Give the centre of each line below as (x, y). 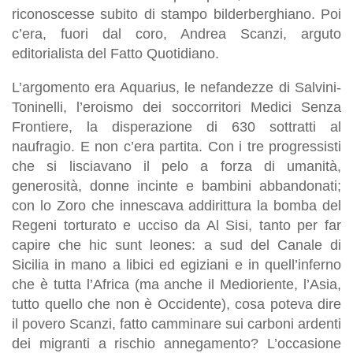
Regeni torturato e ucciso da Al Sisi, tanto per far (176, 225)
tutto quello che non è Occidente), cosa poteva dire (176, 304)
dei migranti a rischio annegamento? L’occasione (176, 343)
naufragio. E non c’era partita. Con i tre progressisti (176, 146)
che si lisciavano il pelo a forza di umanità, (176, 166)
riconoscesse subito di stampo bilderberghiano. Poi (176, 14)
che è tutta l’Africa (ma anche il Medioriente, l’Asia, (176, 284)
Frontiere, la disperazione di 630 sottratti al (176, 126)
